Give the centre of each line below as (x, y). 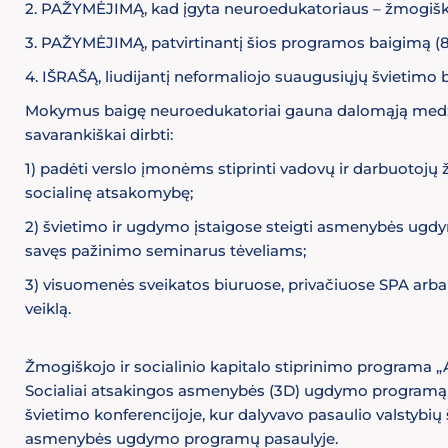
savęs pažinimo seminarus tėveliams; (165, 250)
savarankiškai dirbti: (99, 134)
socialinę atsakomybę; (109, 192)
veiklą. (48, 308)
